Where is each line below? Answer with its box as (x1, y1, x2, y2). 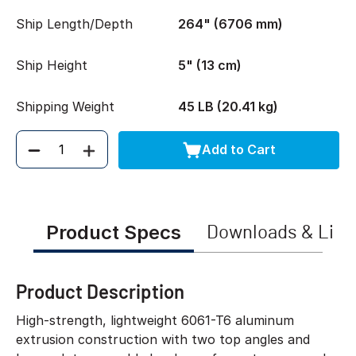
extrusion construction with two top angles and (16, 331, 310, 347)
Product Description (16, 279, 184, 303)
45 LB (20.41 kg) (178, 98, 278, 114)
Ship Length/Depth (16, 15, 133, 32)
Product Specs (45, 220, 181, 244)
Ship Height (16, 56, 87, 73)
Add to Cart (201, 141, 276, 158)
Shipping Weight (16, 98, 114, 114)
